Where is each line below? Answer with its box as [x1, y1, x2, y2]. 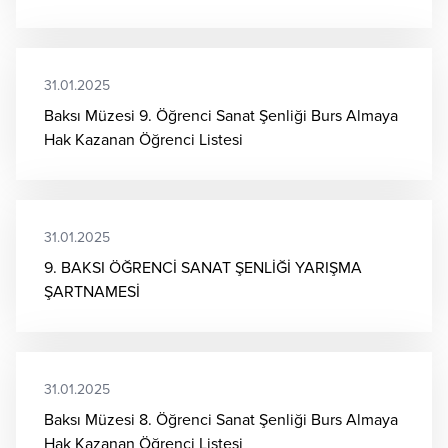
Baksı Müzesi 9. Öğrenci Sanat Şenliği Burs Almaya [44, 105, 398, 126]
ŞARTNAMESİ [44, 281, 140, 302]
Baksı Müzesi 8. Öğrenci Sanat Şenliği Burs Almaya [44, 409, 398, 430]
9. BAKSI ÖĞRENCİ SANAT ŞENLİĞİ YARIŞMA [44, 257, 362, 278]
